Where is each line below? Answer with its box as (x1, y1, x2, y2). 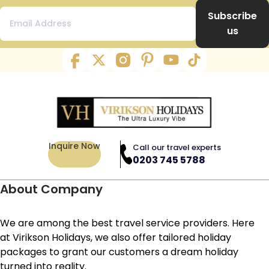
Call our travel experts (133, 141, 221, 153)
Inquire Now (49, 140, 100, 153)
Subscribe (208, 9, 257, 23)
